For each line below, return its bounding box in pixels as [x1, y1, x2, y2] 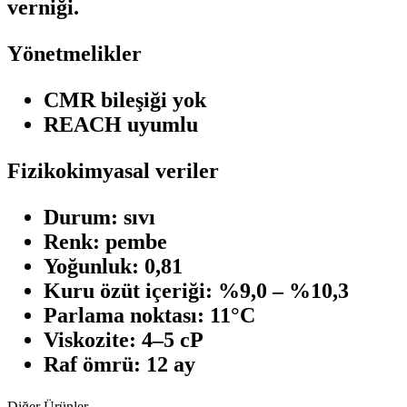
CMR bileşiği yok [44, 87, 206, 112]
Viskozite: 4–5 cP [44, 327, 203, 352]
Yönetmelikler [7, 41, 142, 65]
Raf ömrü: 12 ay [44, 352, 195, 376]
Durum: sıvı [44, 204, 155, 229]
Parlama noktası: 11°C [44, 303, 255, 327]
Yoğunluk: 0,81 [44, 253, 183, 278]
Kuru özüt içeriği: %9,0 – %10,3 [44, 278, 349, 303]
